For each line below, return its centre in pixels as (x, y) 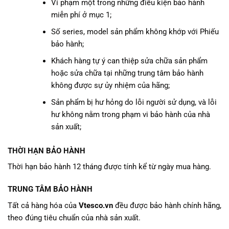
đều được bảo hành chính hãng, (167, 205)
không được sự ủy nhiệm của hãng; (111, 85)
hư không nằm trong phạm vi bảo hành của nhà (131, 114)
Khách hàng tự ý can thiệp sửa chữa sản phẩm (130, 61)
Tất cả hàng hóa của (43, 205)
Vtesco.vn (96, 205)
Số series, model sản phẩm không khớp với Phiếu (135, 31)
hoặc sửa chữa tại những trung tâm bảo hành (128, 73)
